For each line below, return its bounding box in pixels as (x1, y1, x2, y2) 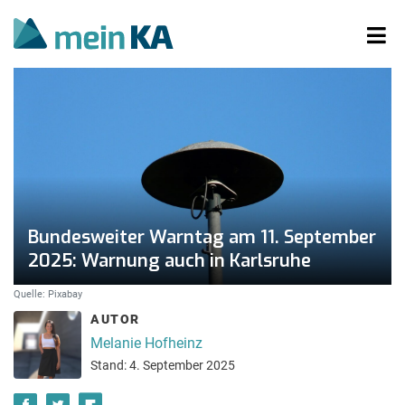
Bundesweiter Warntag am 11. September (28, 225, 376, 250)
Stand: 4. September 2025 (90, 358, 235, 372)
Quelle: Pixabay (14, 287, 82, 300)
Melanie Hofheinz (90, 334, 202, 352)
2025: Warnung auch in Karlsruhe (28, 249, 311, 273)
